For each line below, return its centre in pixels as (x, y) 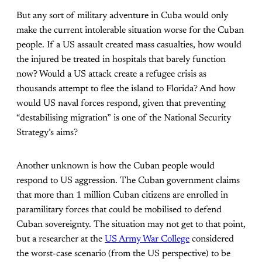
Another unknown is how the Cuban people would (116, 166)
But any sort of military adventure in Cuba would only (122, 15)
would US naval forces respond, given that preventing (121, 103)
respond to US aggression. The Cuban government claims (128, 180)
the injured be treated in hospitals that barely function (121, 59)
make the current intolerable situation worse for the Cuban (130, 30)
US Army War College (147, 239)
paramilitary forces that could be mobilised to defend (119, 210)
